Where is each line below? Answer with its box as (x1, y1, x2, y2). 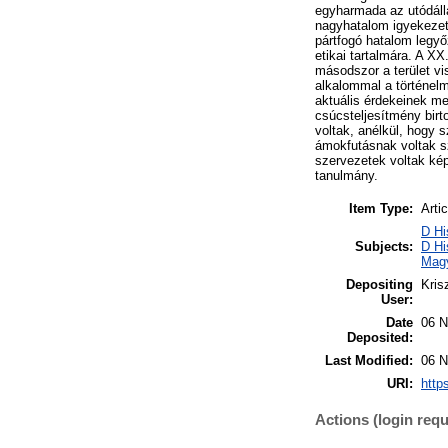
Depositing (346, 276, 413, 292)
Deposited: (347, 329, 413, 345)
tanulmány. (315, 167, 378, 183)
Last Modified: (325, 352, 413, 368)
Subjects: (355, 238, 413, 254)
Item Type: (349, 200, 413, 216)
